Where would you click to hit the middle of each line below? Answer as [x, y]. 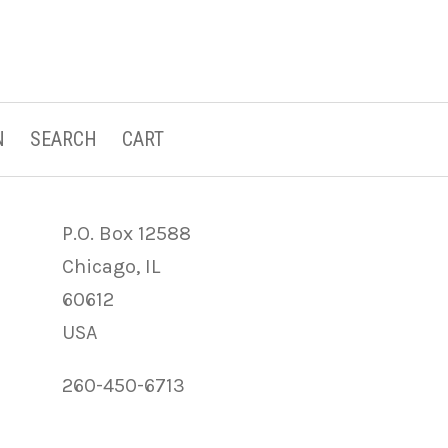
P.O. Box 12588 [126, 233]
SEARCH [63, 138]
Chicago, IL [110, 266]
